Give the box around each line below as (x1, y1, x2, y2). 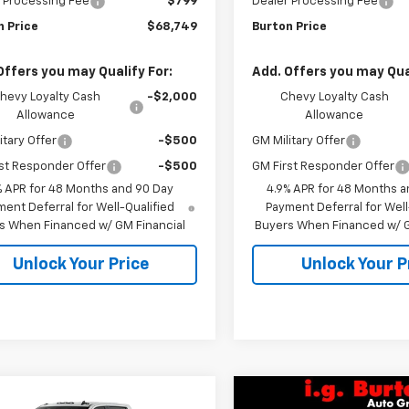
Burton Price (252, 20, 328, 33)
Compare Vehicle (270, 392, 382, 406)
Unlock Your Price (12, 256, 149, 273)
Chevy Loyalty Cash (279, 90, 389, 103)
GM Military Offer (252, 134, 346, 147)
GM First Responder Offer (252, 160, 395, 173)
